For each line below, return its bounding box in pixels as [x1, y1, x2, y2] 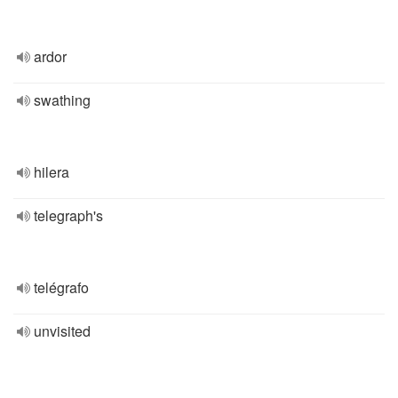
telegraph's [34, 205, 103, 226]
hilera [34, 162, 69, 182]
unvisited [34, 321, 91, 341]
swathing [34, 90, 91, 110]
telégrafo [34, 277, 89, 298]
